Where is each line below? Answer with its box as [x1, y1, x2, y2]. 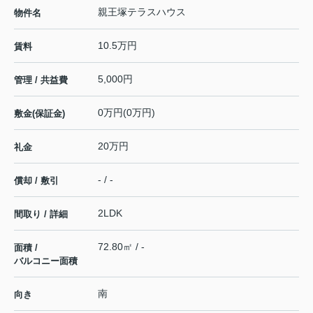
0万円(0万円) [98, 107, 155, 119]
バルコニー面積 [14, 256, 78, 267]
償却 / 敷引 [14, 175, 59, 187]
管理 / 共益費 [14, 75, 68, 86]
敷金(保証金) [14, 108, 65, 119]
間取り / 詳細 [14, 209, 68, 220]
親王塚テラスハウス [98, 6, 186, 18]
